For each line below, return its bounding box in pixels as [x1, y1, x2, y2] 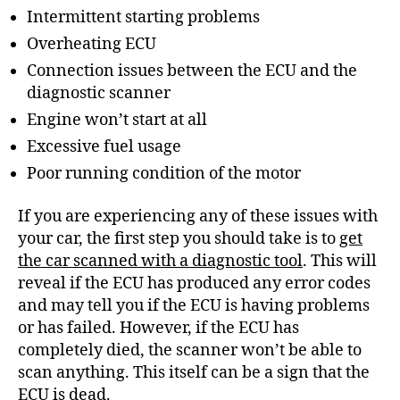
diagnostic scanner [27, 83, 171, 104]
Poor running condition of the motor [27, 163, 301, 185]
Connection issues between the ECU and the [27, 61, 357, 82]
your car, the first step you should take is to [18, 228, 339, 249]
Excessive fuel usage [27, 137, 181, 158]
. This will [303, 250, 377, 271]
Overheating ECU [27, 34, 156, 55]
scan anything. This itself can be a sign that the [18, 362, 370, 383]
